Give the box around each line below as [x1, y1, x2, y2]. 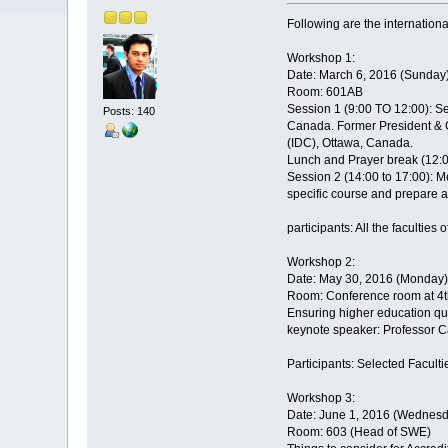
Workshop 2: [286, 255, 355, 270]
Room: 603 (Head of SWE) [286, 425, 431, 440]
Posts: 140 [103, 104, 156, 117]
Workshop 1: [286, 51, 355, 66]
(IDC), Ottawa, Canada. [286, 136, 413, 151]
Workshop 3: [286, 391, 355, 406]
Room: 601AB [286, 85, 363, 100]
